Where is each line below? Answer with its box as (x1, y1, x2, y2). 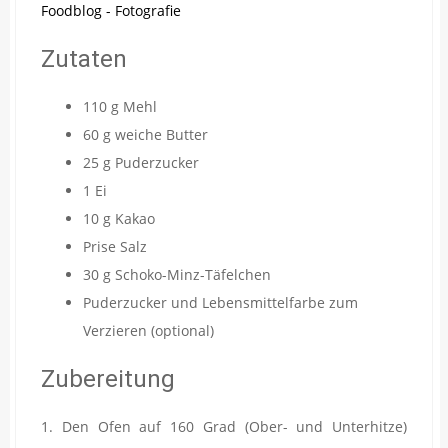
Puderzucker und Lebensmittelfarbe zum (83, 292, 358, 312)
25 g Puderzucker (83, 152, 199, 172)
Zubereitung (41, 364, 175, 393)
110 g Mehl (83, 96, 157, 116)
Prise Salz (83, 236, 147, 256)
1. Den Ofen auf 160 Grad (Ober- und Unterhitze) (41, 416, 407, 436)
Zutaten (41, 44, 127, 73)
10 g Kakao (83, 208, 155, 228)
